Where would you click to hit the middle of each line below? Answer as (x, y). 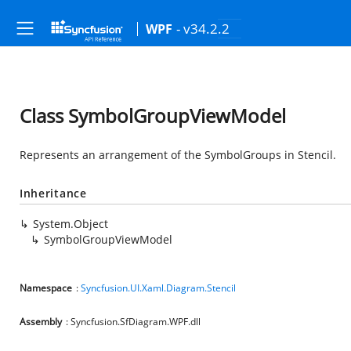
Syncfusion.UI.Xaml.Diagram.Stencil (158, 288)
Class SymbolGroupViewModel (153, 116)
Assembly (41, 322)
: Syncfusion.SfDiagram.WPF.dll (133, 322)
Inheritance (53, 193)
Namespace (46, 288)
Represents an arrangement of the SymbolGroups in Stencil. (178, 155)
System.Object (71, 224)
